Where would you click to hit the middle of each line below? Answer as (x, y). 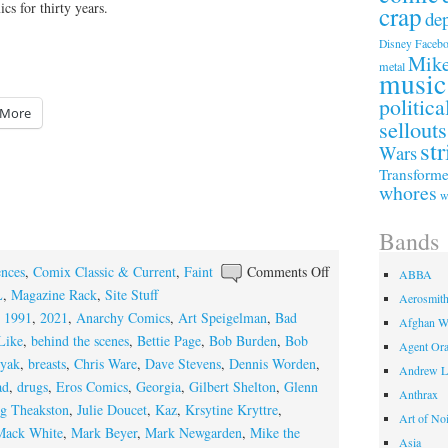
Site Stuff (131, 294)
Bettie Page (168, 340)
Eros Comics (91, 386)
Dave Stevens (182, 363)
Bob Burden (242, 340)
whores (408, 193)
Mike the (274, 432)
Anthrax (419, 393)
